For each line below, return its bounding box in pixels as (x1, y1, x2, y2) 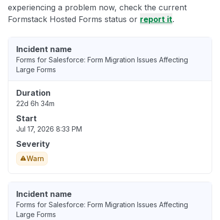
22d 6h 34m (16, 99, 55, 108)
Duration (16, 88, 51, 98)
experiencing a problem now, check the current (8, 2, 187, 13)
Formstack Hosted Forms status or (8, 14, 140, 25)
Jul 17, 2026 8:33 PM (16, 125, 82, 134)
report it (140, 14, 172, 25)
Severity (16, 139, 50, 149)
